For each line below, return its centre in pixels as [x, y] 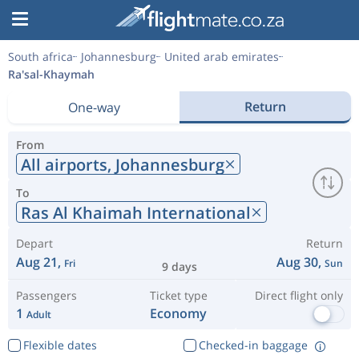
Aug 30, [301, 262]
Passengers [46, 295]
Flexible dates [60, 345]
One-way [94, 107]
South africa [40, 56]
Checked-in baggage [253, 345]
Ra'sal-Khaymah [51, 74]
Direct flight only [298, 295]
